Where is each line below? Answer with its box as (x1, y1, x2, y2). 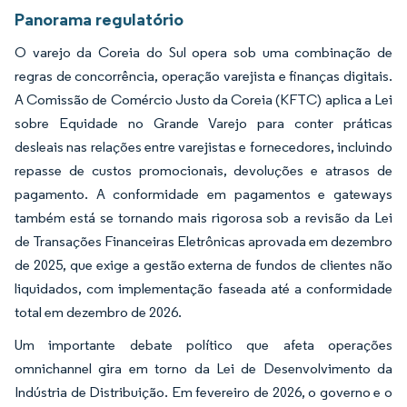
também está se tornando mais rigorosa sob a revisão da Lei (15, 209, 392, 227)
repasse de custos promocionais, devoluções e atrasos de (15, 162, 392, 180)
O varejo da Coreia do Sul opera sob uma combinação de (15, 44, 392, 62)
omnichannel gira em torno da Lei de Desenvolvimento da (15, 360, 392, 378)
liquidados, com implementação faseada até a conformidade (15, 280, 392, 298)
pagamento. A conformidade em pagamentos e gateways (15, 185, 392, 203)
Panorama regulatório (15, 8, 184, 31)
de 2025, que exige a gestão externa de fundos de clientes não (15, 256, 392, 274)
